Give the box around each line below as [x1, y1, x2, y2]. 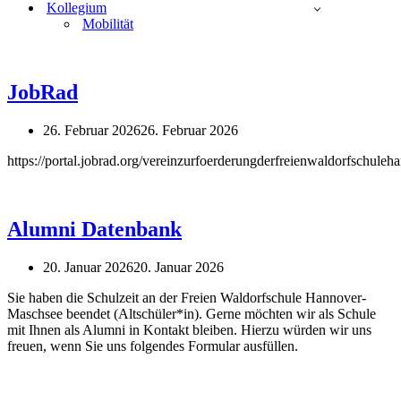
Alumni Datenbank [7, 217, 182, 241]
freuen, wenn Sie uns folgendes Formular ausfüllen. [7, 337, 298, 354]
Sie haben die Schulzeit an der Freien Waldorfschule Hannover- [7, 289, 366, 305]
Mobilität [82, 16, 133, 31]
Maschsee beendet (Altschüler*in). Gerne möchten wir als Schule [7, 305, 376, 321]
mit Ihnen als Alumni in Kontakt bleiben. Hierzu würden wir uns [7, 321, 371, 337]
